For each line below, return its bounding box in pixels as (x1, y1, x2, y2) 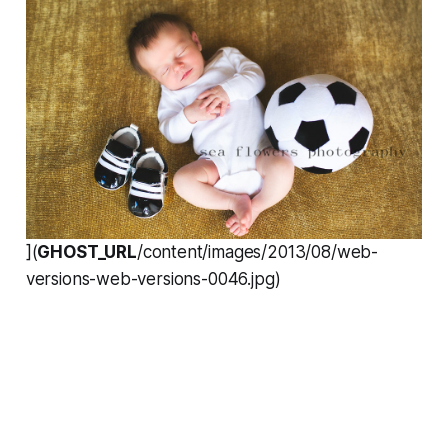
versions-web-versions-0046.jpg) (25, 269, 281, 290)
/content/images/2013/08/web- (136, 242, 379, 263)
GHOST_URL (37, 242, 137, 263)
